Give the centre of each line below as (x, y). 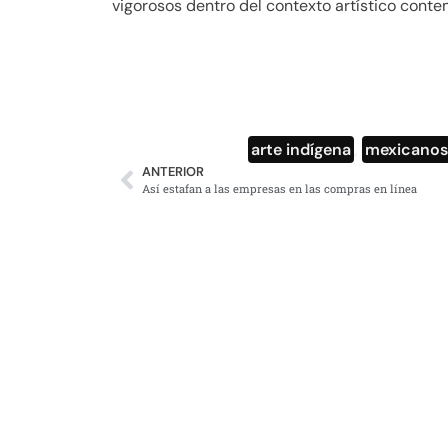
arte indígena (301, 150)
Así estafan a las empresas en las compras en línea (279, 189)
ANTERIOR (173, 172)
